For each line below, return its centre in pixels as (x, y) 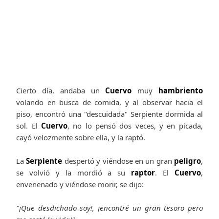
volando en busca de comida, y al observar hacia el (109, 102)
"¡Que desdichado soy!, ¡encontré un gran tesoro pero (109, 208)
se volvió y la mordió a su (74, 172)
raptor (143, 172)
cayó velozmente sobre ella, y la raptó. (81, 137)
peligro (187, 161)
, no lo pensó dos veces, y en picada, (135, 125)
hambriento (180, 90)
